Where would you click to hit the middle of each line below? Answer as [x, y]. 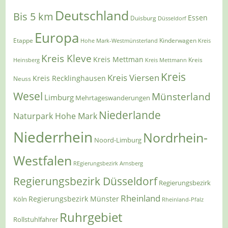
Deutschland [92, 15]
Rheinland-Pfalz [183, 199]
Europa [57, 38]
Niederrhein [53, 137]
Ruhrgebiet [91, 217]
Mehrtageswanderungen [113, 97]
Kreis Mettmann [166, 60]
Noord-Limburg [118, 140]
